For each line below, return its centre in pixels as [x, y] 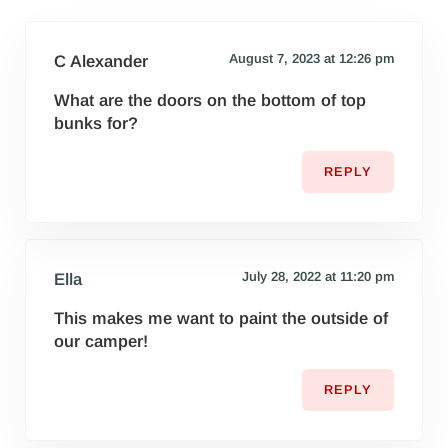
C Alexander [101, 62]
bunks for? [96, 124]
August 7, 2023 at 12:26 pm [311, 59]
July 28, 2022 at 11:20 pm [317, 277]
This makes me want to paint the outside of [221, 319]
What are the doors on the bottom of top [210, 101]
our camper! [101, 342]
